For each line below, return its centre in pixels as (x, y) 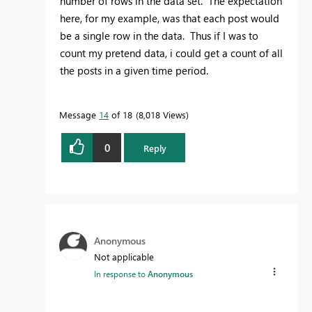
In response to (121, 274)
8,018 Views (162, 115)
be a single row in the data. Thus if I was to (159, 36)
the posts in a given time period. (134, 71)
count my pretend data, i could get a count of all (171, 53)
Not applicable (124, 257)
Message (79, 115)
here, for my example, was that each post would (170, 18)
